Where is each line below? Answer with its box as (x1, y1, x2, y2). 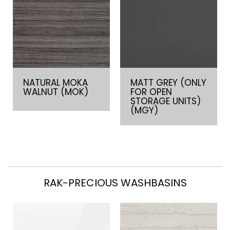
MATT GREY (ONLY (130, 76, 206, 89)
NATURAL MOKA (23, 76, 88, 89)
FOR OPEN (130, 86, 172, 98)
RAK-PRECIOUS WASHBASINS (43, 176, 187, 190)
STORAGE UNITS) (130, 95, 201, 107)
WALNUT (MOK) (23, 86, 88, 98)
